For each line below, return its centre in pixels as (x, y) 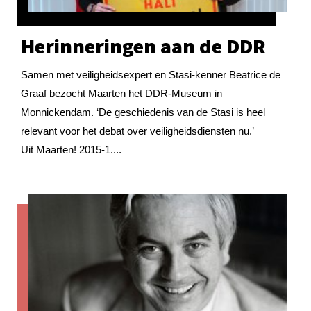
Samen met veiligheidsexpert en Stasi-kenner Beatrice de (151, 74)
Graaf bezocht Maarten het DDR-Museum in (121, 93)
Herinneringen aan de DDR (143, 46)
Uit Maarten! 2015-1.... (71, 149)
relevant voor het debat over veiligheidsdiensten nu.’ (137, 131)
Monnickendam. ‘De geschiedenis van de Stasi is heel (143, 112)
